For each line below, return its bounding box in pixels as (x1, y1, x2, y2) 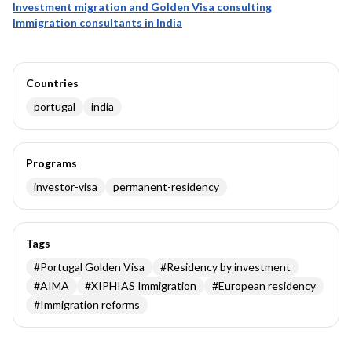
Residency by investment (167, 260, 291, 273)
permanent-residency (113, 180, 219, 193)
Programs (26, 156, 77, 170)
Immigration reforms (40, 298, 140, 311)
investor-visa (34, 180, 97, 193)
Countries (26, 76, 79, 90)
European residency (218, 279, 316, 292)
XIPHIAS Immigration (91, 279, 196, 292)
